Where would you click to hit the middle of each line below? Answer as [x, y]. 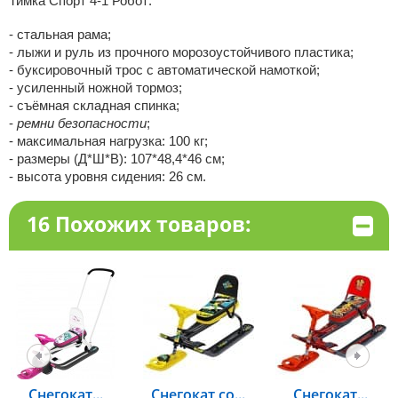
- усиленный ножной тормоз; [95, 88]
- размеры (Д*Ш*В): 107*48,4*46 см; [116, 159]
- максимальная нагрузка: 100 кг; [108, 141]
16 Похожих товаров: [139, 224]
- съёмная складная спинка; [94, 105]
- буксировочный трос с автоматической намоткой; [164, 70]
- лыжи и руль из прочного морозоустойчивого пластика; [181, 52]
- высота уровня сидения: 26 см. [107, 176]
